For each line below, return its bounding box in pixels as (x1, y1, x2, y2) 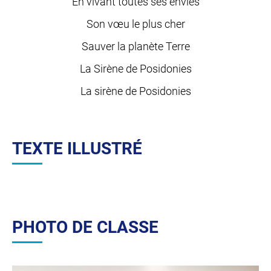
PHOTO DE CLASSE (12, 217, 158, 238)
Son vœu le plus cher (86, 18, 185, 31)
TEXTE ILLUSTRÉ (12, 139, 142, 159)
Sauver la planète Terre (81, 40, 190, 53)
